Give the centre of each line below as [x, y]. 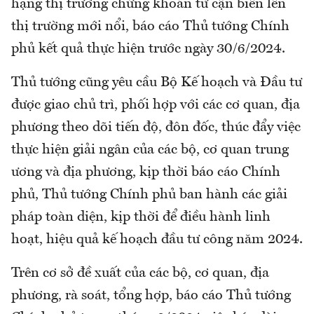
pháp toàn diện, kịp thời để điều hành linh [141, 218]
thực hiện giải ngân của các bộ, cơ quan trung [150, 150]
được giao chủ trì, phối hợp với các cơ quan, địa [156, 105]
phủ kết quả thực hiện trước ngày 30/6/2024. [148, 49]
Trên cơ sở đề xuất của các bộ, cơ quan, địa [140, 274]
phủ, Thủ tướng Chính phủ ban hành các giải [149, 195]
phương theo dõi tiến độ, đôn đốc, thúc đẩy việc [156, 128]
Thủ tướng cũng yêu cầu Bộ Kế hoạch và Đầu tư [157, 83]
